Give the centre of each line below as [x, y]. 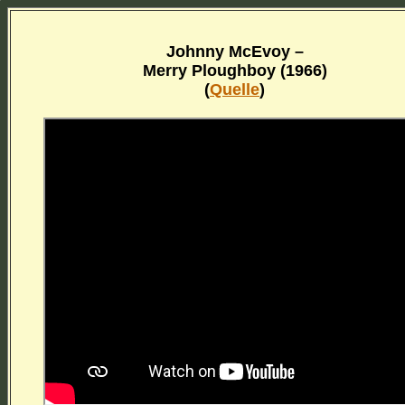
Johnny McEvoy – [235, 51]
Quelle [235, 89]
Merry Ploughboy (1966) [235, 70]
